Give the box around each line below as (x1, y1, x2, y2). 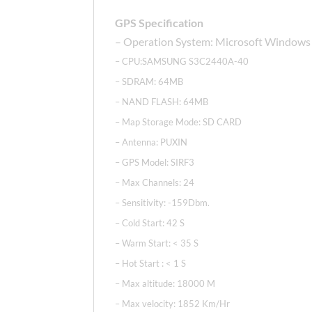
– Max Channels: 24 (115, 177, 195, 189)
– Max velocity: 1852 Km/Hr (115, 298, 231, 310)
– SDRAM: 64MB (115, 76, 184, 88)
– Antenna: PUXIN (115, 136, 188, 148)
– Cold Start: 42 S (115, 217, 185, 229)
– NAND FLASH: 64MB (115, 96, 209, 108)
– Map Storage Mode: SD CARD (115, 116, 242, 128)
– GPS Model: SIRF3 (115, 157, 195, 169)
